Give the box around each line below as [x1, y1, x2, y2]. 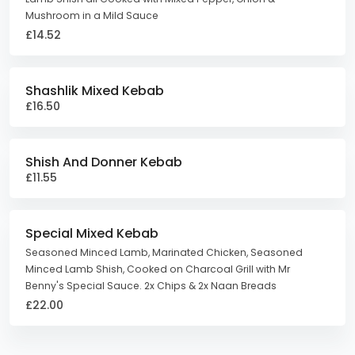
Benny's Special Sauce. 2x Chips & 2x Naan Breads [25, 279, 277, 292]
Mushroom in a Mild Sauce [25, 9, 158, 22]
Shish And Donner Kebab [25, 153, 182, 171]
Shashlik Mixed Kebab [25, 82, 164, 100]
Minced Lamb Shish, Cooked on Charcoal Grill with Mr [25, 262, 290, 276]
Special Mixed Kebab [25, 224, 158, 242]
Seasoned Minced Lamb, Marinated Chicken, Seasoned [25, 246, 303, 259]
